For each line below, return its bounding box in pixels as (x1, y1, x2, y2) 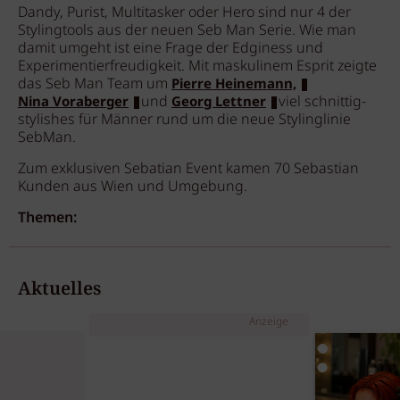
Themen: (18, 207, 77, 230)
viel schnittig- (279, 91, 366, 114)
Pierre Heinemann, (171, 74, 296, 96)
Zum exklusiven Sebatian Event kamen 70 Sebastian (18, 158, 359, 181)
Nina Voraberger (18, 92, 129, 114)
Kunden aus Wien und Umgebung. (18, 176, 247, 199)
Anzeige (248, 313, 288, 331)
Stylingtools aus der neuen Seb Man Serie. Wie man (18, 20, 356, 43)
